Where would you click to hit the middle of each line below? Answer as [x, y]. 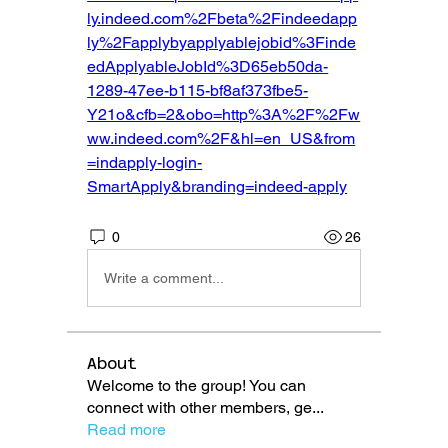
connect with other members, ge [200, 408]
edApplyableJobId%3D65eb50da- [208, 67]
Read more [127, 430]
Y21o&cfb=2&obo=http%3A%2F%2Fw [224, 115]
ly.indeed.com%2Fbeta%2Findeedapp [222, 19]
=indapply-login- [145, 163]
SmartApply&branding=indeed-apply [217, 187]
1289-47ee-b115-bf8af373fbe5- [198, 91]
